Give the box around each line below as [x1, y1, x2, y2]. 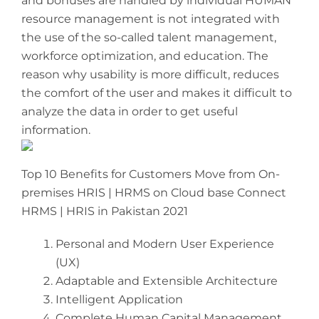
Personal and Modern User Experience [56, 237, 274, 251]
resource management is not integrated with [21, 12, 280, 26]
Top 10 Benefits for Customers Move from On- [21, 167, 280, 182]
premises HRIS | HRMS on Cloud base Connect [21, 186, 286, 200]
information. [21, 123, 90, 137]
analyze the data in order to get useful [21, 105, 238, 119]
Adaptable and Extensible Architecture [56, 274, 278, 288]
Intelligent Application [56, 293, 183, 307]
